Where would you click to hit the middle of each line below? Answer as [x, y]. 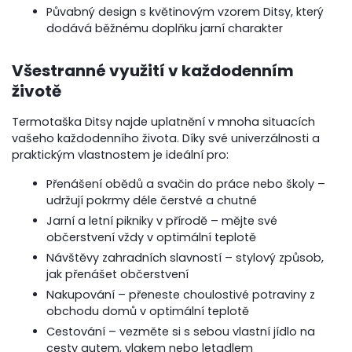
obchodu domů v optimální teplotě [148, 311]
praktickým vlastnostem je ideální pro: [121, 154]
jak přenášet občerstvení [118, 274]
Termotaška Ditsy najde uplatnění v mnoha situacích [164, 121]
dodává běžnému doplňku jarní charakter [165, 28]
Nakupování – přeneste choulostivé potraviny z [181, 294]
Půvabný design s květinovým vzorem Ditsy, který [185, 11]
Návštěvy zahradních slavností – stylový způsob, [185, 257]
